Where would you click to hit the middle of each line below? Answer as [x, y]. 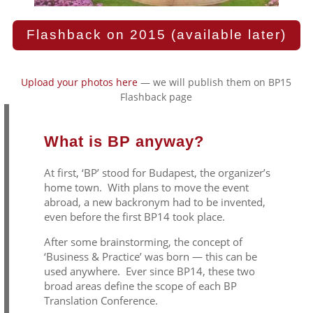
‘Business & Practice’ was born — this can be [150, 257]
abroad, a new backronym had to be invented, [154, 202]
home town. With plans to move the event [146, 188]
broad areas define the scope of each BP [140, 286]
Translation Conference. [101, 301]
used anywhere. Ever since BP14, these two [149, 271]
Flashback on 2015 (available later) [156, 35]
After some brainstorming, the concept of [143, 242]
